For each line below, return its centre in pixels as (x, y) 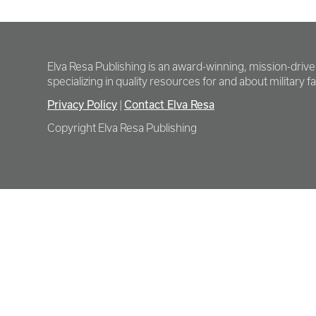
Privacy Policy (82, 104)
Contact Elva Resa (169, 104)
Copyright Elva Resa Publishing (122, 128)
